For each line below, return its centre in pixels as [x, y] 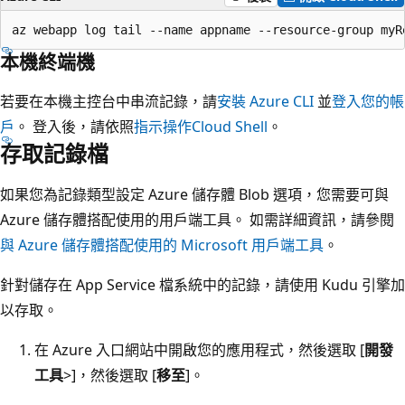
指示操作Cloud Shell [201, 126]
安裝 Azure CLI [265, 101]
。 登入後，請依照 [74, 126]
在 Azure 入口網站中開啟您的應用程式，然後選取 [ [199, 349]
